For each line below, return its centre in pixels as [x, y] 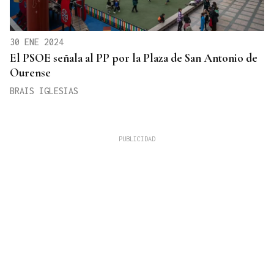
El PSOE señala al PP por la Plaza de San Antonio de [134, 57]
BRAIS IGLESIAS [44, 91]
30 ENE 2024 [37, 42]
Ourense [30, 72]
